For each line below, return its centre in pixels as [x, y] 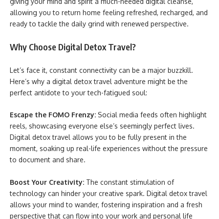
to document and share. [49, 160]
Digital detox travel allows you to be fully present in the [98, 137]
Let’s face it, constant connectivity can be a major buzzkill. [101, 70]
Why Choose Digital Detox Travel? [73, 47]
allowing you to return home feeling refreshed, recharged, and [109, 12]
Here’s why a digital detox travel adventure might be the [99, 81]
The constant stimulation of [130, 182]
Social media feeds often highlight [152, 115]
